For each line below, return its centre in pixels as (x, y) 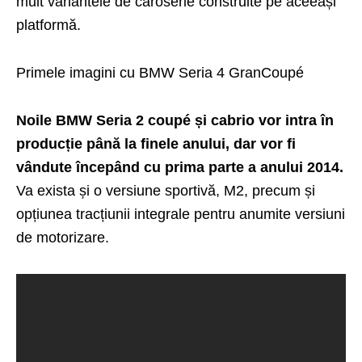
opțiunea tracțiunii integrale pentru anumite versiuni (181, 214)
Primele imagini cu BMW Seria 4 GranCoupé (160, 72)
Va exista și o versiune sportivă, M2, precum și (166, 190)
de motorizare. (63, 237)
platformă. (48, 25)
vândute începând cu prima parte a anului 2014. (180, 167)
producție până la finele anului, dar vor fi (156, 143)
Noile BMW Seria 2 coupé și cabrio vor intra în (175, 120)
